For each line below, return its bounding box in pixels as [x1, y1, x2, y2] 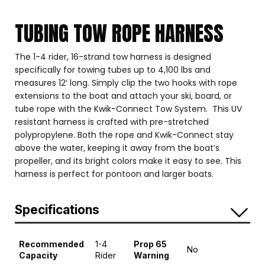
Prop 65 [134, 239, 167, 250]
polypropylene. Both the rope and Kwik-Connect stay [15, 128, 234, 141]
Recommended [19, 239, 84, 250]
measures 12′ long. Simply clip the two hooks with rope [15, 76, 237, 89]
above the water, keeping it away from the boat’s [15, 141, 219, 154]
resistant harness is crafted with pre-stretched [15, 115, 209, 128]
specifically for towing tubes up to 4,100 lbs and [15, 63, 211, 76]
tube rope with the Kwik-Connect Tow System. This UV [15, 102, 242, 115]
